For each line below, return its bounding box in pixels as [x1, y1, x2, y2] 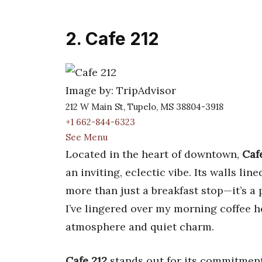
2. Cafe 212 [65, 27, 159, 49]
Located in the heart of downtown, [65, 147, 242, 161]
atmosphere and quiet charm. [65, 220, 214, 234]
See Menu [65, 132, 108, 143]
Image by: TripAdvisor [65, 84, 176, 98]
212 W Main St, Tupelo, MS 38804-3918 [65, 101, 223, 113]
